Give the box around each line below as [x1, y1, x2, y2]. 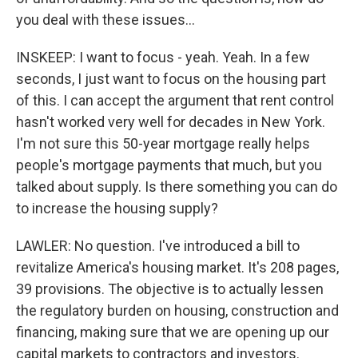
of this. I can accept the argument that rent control [16, 92, 334, 109]
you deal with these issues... [16, 11, 195, 28]
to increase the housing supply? [16, 200, 218, 217]
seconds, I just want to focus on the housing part [16, 70, 326, 87]
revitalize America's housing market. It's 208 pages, [16, 259, 339, 276]
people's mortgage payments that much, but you [16, 157, 322, 173]
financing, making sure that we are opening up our [16, 324, 329, 340]
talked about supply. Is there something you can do [16, 178, 337, 195]
